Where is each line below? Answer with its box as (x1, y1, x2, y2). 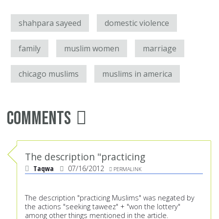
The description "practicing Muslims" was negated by (25, 193, 195, 203)
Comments (7, 108, 71, 130)
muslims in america (102, 68, 172, 80)
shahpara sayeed (19, 18, 81, 29)
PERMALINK (113, 165, 141, 173)
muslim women (64, 43, 119, 54)
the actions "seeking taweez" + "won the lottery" (25, 202, 180, 212)
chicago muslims (19, 68, 79, 80)
